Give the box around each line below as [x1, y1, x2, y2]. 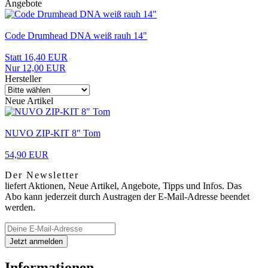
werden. [5, 202, 35, 212]
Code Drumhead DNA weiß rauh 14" [5, 30, 147, 41]
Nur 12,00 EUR [5, 62, 66, 73]
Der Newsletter [5, 169, 79, 180]
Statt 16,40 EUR [5, 51, 68, 62]
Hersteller [5, 73, 41, 84]
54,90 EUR [5, 149, 48, 160]
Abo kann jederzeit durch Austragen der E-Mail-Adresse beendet [5, 191, 249, 202]
